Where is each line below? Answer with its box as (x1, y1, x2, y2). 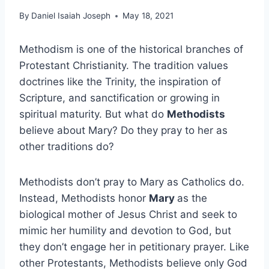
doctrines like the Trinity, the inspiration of (19, 76, 221, 88)
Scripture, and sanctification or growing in (19, 92, 220, 104)
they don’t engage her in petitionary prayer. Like (19, 241, 249, 253)
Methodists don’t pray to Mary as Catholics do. (19, 176, 244, 189)
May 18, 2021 (122, 11, 174, 21)
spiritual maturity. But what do (19, 108, 167, 121)
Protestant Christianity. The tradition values (19, 59, 228, 72)
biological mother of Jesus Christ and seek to (19, 208, 237, 221)
